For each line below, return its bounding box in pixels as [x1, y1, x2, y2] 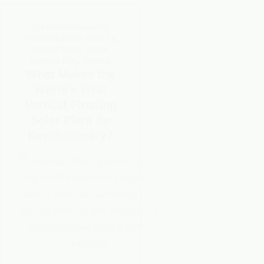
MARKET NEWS [31, 45, 82, 55]
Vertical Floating [24, 98, 117, 111]
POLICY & [85, 34, 117, 44]
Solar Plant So [30, 114, 111, 127]
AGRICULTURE [30, 56, 80, 66]
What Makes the [25, 68, 115, 81]
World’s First [34, 83, 107, 96]
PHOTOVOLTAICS [24, 34, 82, 44]
